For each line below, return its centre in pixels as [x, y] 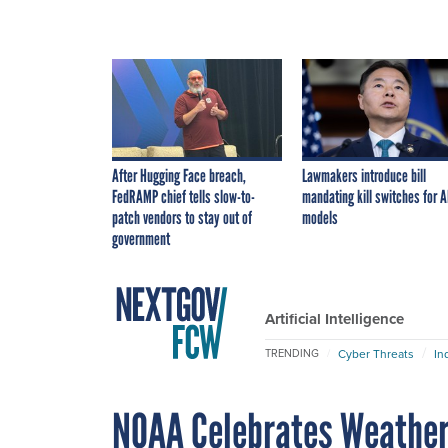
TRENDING [292, 353]
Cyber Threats [376, 353]
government [141, 238]
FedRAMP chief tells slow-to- [183, 196]
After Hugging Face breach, [179, 175]
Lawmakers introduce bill [364, 175]
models [320, 217]
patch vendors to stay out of [182, 217]
